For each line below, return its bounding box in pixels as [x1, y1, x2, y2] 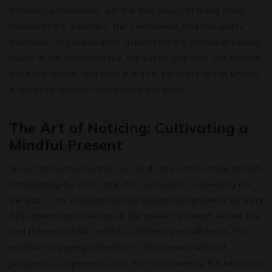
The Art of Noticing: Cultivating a [9, 118, 248, 137]
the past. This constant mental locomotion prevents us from [9, 194, 262, 205]
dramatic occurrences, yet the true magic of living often [9, 4, 245, 16]
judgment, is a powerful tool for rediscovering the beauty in [9, 257, 262, 268]
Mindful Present [9, 135, 123, 154]
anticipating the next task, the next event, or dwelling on [9, 178, 250, 189]
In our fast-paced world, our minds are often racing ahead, [9, 162, 262, 174]
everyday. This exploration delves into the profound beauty [9, 36, 260, 47]
